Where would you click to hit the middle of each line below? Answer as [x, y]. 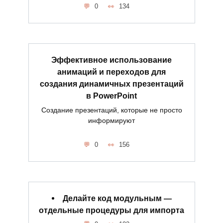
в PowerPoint [111, 96]
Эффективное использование [111, 60]
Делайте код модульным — [117, 198]
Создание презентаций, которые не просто [111, 110]
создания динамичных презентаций [111, 84]
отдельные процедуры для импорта [111, 210]
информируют [111, 120]
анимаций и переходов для [111, 72]
